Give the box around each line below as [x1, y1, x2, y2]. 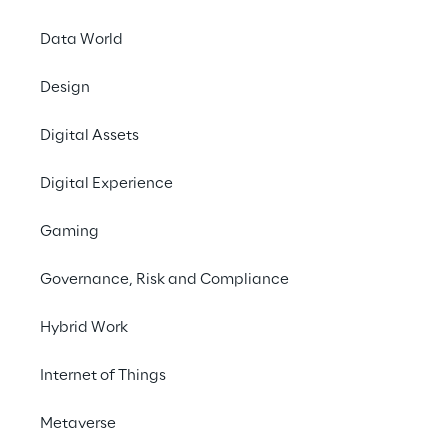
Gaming [40, 224, 99, 240]
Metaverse [40, 416, 116, 432]
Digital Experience [40, 176, 173, 192]
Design [40, 80, 90, 96]
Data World [40, 32, 123, 48]
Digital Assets [40, 128, 139, 144]
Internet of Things [40, 368, 166, 384]
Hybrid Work [40, 320, 128, 336]
